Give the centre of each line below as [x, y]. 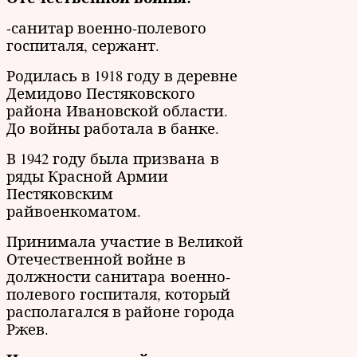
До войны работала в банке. [113, 127]
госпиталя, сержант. [83, 45]
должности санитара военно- [118, 276]
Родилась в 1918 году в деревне [122, 75]
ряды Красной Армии [87, 175]
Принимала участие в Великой [125, 241]
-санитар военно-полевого [106, 27]
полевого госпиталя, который [118, 293]
